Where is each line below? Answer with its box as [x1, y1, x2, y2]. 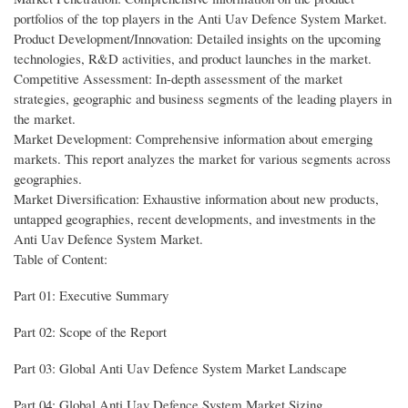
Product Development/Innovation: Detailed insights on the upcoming [14, 29, 381, 47]
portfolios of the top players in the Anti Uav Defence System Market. [14, 9, 387, 27]
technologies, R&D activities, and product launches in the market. [14, 49, 372, 67]
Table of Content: [14, 250, 107, 268]
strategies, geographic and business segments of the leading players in [14, 89, 392, 107]
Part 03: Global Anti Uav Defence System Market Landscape [14, 358, 347, 377]
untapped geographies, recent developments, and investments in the [14, 209, 376, 228]
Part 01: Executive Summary [14, 285, 168, 304]
